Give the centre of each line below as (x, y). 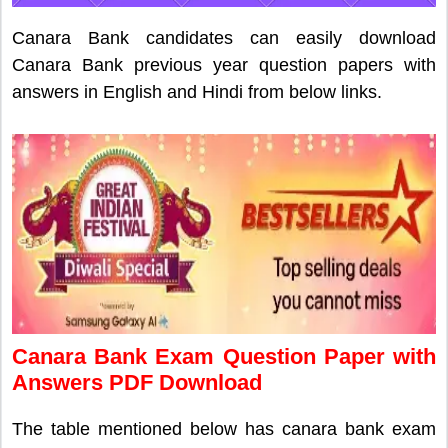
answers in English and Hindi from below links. (197, 92)
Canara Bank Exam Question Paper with (224, 357)
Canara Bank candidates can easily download (224, 38)
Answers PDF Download (137, 383)
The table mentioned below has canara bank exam (224, 429)
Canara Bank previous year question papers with (224, 65)
